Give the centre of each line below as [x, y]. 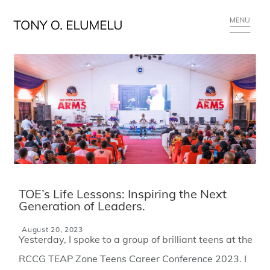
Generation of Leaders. [82, 206]
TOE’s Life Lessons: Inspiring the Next [123, 194]
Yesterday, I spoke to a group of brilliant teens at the [136, 239]
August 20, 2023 [52, 229]
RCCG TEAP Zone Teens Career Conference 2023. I [133, 259]
